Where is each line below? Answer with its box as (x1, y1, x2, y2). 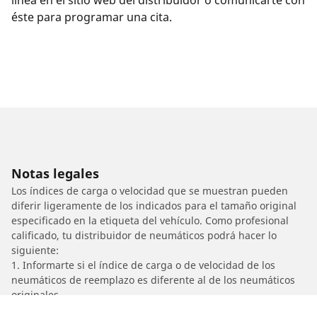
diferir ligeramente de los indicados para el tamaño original (11, 198, 296, 212)
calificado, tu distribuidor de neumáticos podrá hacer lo (11, 228, 277, 242)
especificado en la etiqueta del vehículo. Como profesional (11, 213, 289, 227)
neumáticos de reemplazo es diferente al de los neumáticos (11, 272, 295, 287)
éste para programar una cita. (11, 8, 172, 25)
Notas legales (11, 164, 99, 182)
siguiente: (11, 243, 59, 257)
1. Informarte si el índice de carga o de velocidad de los (11, 258, 275, 272)
